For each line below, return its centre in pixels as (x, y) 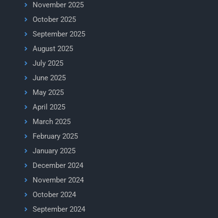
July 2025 (48, 63)
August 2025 (53, 49)
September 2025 (59, 34)
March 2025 (51, 122)
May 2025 (48, 92)
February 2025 (55, 136)
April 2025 (49, 107)
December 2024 (58, 165)
